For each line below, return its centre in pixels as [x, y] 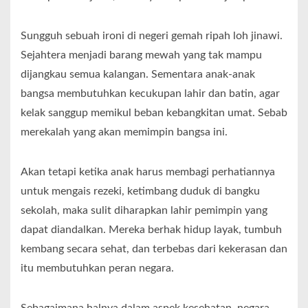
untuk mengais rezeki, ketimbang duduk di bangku [140, 191]
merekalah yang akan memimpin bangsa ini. [124, 132]
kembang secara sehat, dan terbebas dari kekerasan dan [154, 249]
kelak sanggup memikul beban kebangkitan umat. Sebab [154, 113]
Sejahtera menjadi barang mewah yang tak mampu [141, 55]
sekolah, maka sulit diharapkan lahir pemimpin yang [144, 211]
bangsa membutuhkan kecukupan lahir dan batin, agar [150, 94]
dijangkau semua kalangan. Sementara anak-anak [138, 75]
